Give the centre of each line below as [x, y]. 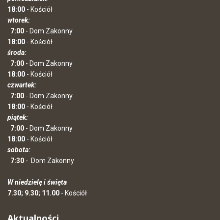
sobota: [20, 150]
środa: [17, 53]
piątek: [18, 117]
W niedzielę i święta [37, 182]
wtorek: [19, 20]
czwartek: [22, 85]
